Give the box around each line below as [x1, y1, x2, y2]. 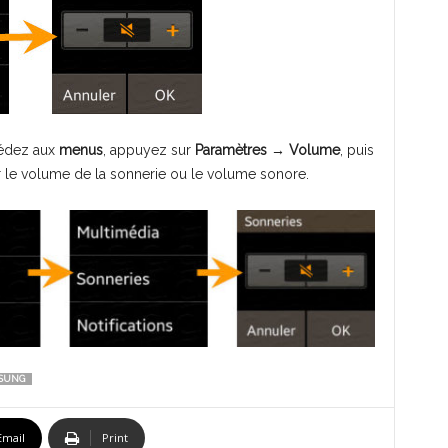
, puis [339, 142, 374, 159]
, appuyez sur [102, 142, 195, 159]
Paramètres [194, 142, 267, 159]
